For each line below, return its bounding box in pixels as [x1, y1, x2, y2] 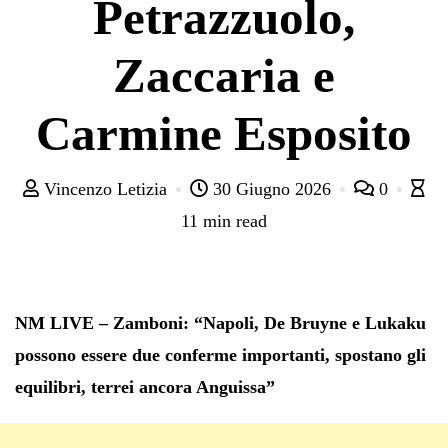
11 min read [181, 210, 267, 231]
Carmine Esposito [36, 105, 412, 161]
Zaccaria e [113, 47, 335, 103]
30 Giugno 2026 [208, 178, 336, 199]
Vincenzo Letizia [39, 178, 172, 199]
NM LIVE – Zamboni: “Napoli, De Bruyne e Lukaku [15, 312, 426, 333]
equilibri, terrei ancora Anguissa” [15, 376, 275, 397]
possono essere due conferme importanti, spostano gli [15, 344, 426, 365]
